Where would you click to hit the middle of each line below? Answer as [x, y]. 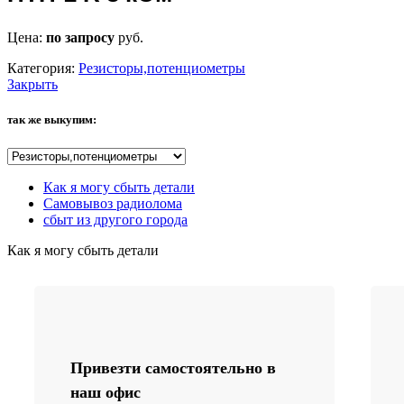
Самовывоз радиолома [113, 203]
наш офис [106, 392]
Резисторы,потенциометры [162, 69]
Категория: [41, 69]
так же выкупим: [52, 120]
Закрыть [32, 85]
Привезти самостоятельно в [173, 367]
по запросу [82, 38]
